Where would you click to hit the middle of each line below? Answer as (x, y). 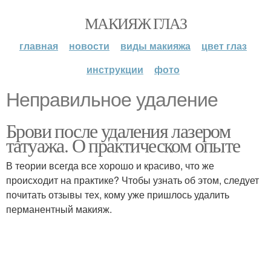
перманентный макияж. (59, 209)
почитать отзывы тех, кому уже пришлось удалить (118, 194)
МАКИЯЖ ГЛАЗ (135, 23)
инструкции (115, 69)
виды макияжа (155, 46)
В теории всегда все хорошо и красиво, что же (110, 165)
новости (89, 46)
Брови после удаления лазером (118, 130)
